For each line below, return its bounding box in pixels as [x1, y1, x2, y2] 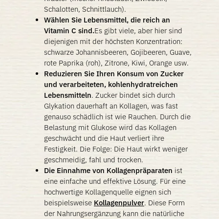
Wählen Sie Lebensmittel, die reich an [44, 15, 170, 24]
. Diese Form [144, 198, 185, 207]
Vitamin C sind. [44, 26, 94, 35]
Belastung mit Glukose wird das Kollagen [44, 123, 176, 132]
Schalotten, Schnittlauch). [44, 4, 126, 14]
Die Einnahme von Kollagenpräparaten [44, 166, 173, 175]
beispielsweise [44, 198, 94, 207]
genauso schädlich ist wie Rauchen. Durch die [44, 112, 191, 121]
